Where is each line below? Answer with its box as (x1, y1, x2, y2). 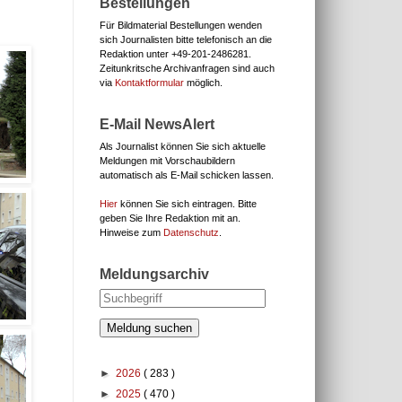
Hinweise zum (100, 227, 163, 238)
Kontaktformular (115, 77, 184, 88)
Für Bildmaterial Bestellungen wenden (100, 20, 262, 31)
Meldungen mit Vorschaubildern (100, 155, 235, 166)
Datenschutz (163, 227, 219, 238)
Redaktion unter (100, 48, 171, 59)
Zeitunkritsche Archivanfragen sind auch (100, 63, 275, 74)
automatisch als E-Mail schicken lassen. (100, 170, 274, 180)
